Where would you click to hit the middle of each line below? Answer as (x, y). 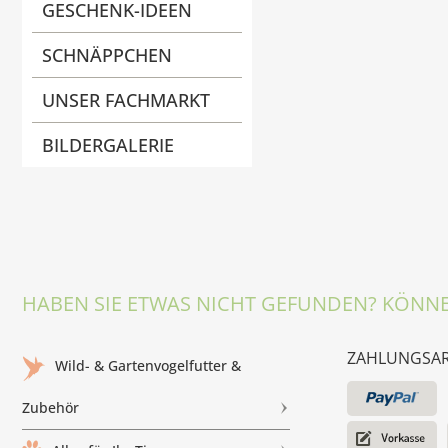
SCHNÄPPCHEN (107, 55)
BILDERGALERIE (108, 145)
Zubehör (50, 408)
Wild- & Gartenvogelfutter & (148, 366)
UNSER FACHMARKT (126, 100)
